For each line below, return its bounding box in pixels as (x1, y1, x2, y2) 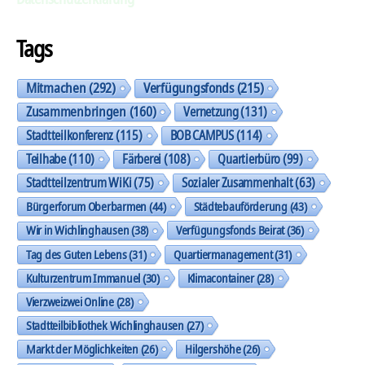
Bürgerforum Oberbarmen (26, 196, 147, 215)
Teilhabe (26, 149, 66, 168)
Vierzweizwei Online (26, 292, 114, 310)
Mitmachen (26, 77, 86, 97)
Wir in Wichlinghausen (26, 221, 130, 239)
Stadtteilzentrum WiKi (26, 173, 132, 191)
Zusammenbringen (26, 101, 126, 121)
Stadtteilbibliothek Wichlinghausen (26, 316, 184, 333)
